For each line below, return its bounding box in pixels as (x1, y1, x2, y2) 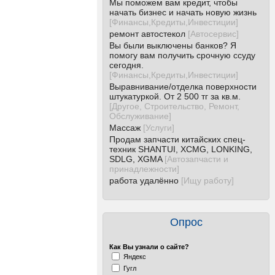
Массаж (109, 123, 141, 133)
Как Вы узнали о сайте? (109, 243, 189, 250)
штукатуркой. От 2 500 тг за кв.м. (109, 91, 241, 101)
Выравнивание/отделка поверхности (109, 82, 257, 91)
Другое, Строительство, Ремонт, (112, 101, 239, 111)
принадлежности (109, 164, 177, 174)
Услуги (145, 123, 172, 133)
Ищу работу (184, 176, 231, 185)
